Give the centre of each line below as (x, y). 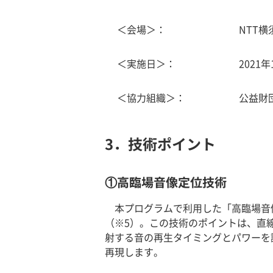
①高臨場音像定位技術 (166, 182)
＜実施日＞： (146, 63)
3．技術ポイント (160, 144)
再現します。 (134, 252)
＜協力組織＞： (151, 97)
